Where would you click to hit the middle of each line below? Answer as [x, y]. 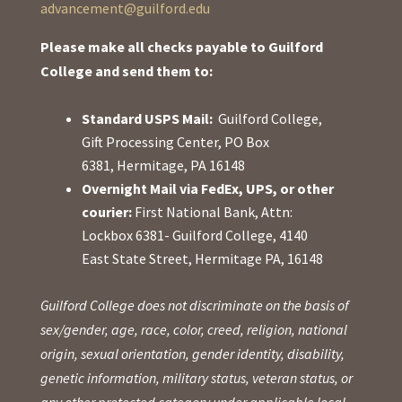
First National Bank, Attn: [212, 212]
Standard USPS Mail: [148, 119]
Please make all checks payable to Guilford [181, 47]
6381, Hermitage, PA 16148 [163, 166]
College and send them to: [126, 71]
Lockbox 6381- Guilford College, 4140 [194, 236]
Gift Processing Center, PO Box [175, 142]
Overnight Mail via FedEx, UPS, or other [207, 189]
